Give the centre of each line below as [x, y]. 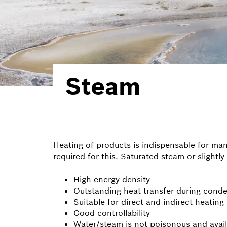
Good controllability [112, 213]
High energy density [112, 179]
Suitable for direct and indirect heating [149, 201]
